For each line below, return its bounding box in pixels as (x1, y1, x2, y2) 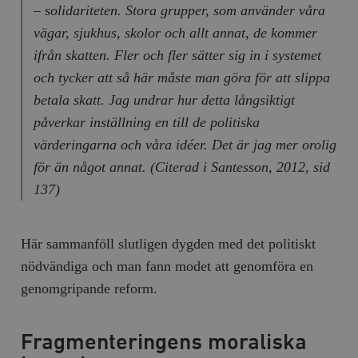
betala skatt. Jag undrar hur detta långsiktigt (33, 91, 295, 108)
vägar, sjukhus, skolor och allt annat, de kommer (33, 24, 317, 41)
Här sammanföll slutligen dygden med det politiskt (21, 235, 316, 252)
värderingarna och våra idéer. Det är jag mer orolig (33, 136, 336, 153)
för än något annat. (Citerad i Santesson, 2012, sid (33, 158, 330, 175)
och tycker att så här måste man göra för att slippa (33, 69, 330, 86)
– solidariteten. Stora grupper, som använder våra (33, 2, 325, 18)
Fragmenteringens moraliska (21, 331, 308, 354)
